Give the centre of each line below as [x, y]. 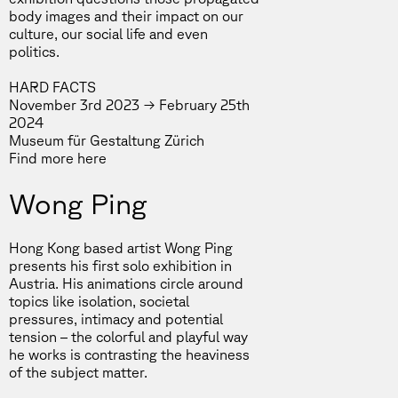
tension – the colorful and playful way [128, 337]
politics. [34, 52]
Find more [43, 158]
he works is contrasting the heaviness [129, 354]
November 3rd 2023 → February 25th [129, 105]
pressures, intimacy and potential [116, 319]
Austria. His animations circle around [126, 283]
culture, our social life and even [108, 34]
